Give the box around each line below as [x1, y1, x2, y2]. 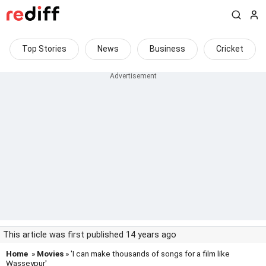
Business [150, 44, 185, 53]
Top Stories [22, 44, 66, 53]
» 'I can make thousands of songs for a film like [64, 249, 230, 258]
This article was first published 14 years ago [3, 230, 176, 240]
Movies [37, 249, 64, 258]
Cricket [216, 44, 243, 53]
